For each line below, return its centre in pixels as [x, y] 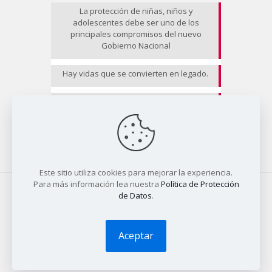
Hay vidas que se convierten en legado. [136, 73]
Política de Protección [200, 184]
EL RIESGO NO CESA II [136, 101]
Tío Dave [190, 223]
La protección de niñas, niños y [136, 11]
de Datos [135, 195]
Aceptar [136, 236]
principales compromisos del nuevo [136, 34]
